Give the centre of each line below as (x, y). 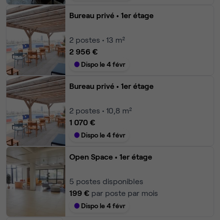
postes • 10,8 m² (104, 110)
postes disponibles (110, 181)
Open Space (91, 157)
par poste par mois (125, 193)
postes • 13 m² (100, 40)
